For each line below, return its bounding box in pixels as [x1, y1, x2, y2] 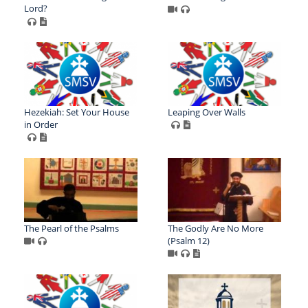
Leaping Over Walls [167, 105, 245, 118]
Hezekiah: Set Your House [24, 105, 129, 118]
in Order [24, 118, 58, 131]
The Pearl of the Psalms [24, 221, 119, 234]
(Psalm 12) [167, 234, 210, 247]
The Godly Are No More [167, 221, 263, 234]
